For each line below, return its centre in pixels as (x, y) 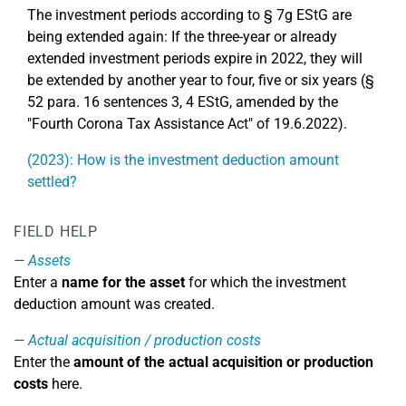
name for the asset (123, 282)
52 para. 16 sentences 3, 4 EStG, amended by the (183, 102)
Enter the (43, 362)
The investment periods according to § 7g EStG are (189, 15)
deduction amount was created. (114, 304)
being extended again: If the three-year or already (182, 37)
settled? (52, 182)
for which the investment (266, 282)
